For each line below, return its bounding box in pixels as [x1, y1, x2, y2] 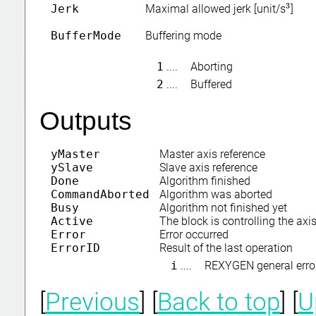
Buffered [190, 78, 232, 92]
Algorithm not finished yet [159, 201, 287, 215]
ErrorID [51, 241, 100, 255]
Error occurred [159, 228, 229, 242]
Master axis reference [159, 147, 265, 162]
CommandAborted [51, 188, 150, 202]
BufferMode [51, 29, 121, 43]
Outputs [39, 107, 132, 136]
